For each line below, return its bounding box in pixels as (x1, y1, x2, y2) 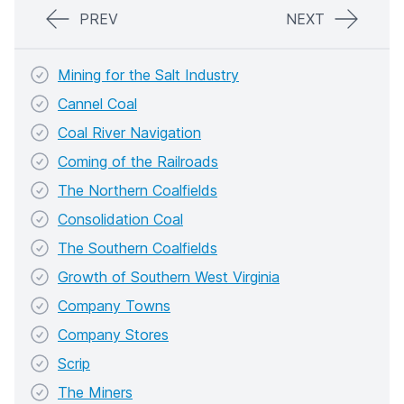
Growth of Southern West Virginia (58, 267, 280, 286)
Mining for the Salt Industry (58, 65, 239, 84)
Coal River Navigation (58, 123, 201, 142)
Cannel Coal (58, 94, 137, 113)
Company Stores (58, 325, 169, 344)
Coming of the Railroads (58, 151, 218, 170)
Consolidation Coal (58, 209, 183, 228)
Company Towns (58, 296, 170, 315)
